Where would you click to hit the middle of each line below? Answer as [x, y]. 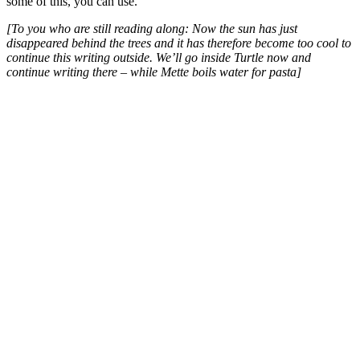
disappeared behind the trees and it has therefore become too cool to [179, 43]
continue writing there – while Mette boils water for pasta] [154, 72]
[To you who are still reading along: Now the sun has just [152, 28]
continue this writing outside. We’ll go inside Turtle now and [159, 57]
